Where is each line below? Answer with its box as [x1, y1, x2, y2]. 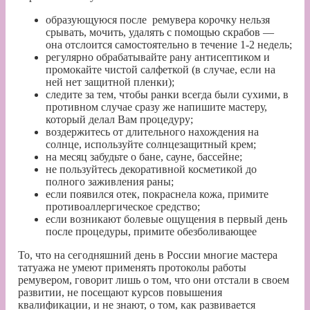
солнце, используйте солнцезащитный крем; [46, 138, 256, 150]
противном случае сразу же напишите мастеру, [46, 100, 267, 113]
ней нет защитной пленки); [46, 75, 174, 88]
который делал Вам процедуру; [46, 113, 193, 125]
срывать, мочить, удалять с [46, 26, 174, 38]
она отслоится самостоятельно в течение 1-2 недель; [46, 38, 292, 51]
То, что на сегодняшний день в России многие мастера [18, 248, 277, 261]
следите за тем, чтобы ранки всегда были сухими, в [46, 88, 289, 100]
